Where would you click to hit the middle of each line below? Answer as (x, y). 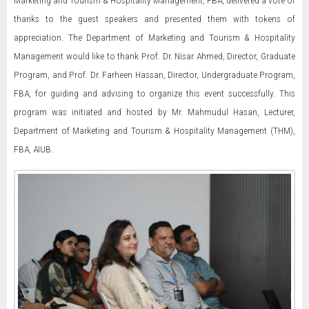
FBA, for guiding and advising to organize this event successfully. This (154, 93)
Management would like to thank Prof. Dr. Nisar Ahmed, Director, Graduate (154, 56)
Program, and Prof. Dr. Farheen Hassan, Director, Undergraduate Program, (154, 74)
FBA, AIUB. (33, 149)
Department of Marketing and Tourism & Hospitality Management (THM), (154, 130)
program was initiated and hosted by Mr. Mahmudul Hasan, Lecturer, (154, 112)
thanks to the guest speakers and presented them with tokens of (154, 19)
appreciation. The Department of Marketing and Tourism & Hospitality (154, 37)
